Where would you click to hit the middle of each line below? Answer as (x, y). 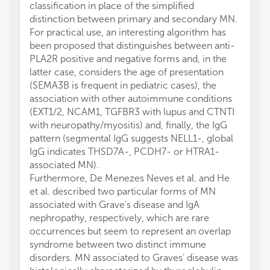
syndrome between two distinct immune (118, 245)
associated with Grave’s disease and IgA (115, 205)
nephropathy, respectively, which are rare (119, 218)
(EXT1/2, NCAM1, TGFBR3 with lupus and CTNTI (132, 112)
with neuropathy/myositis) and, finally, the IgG (128, 125)
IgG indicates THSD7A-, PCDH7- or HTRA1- (124, 152)
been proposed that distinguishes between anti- (132, 46)
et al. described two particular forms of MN (123, 192)
